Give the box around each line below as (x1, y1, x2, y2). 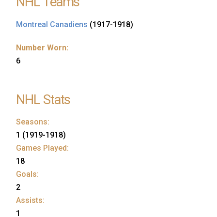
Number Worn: (16, 43, 68, 52)
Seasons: (16, 117, 49, 127)
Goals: (16, 170, 39, 179)
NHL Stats (16, 92, 71, 108)
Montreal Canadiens (16, 19, 88, 29)
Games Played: (16, 143, 69, 153)
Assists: (16, 196, 45, 205)
